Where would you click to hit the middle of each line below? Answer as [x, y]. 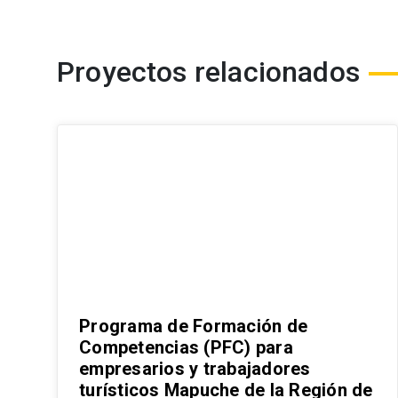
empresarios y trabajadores [195, 368]
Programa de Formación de [193, 326]
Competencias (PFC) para [186, 347]
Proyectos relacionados [208, 72]
